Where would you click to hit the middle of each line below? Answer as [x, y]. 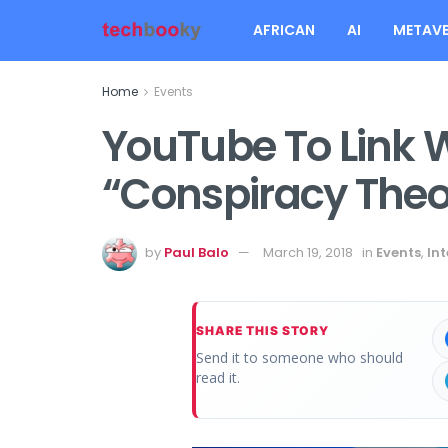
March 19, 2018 [308, 252]
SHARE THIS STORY [263, 330]
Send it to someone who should [299, 357]
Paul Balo [196, 252]
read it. [218, 377]
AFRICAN [284, 30]
